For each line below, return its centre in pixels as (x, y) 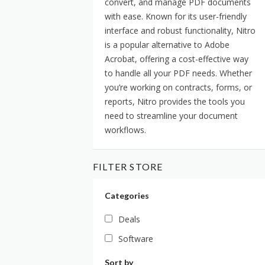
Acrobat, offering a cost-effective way (177, 59)
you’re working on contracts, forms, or (178, 87)
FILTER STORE (128, 166)
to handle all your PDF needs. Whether (178, 73)
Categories (127, 195)
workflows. (125, 130)
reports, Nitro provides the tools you (175, 101)
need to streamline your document (171, 115)
